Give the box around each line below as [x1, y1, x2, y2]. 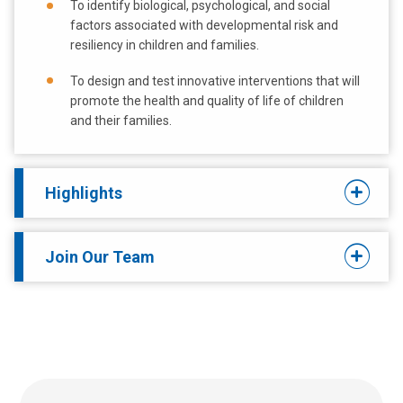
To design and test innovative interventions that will [70, 74, 360, 88]
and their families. [70, 113, 172, 128]
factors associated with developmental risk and [70, 18, 338, 33]
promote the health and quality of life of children [70, 94, 344, 108]
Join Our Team [45, 246, 155, 266]
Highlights [45, 183, 122, 202]
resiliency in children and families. [70, 38, 259, 53]
